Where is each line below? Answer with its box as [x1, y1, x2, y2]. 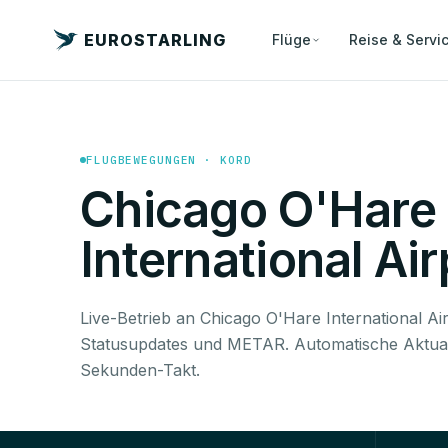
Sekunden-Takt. [80, 359, 200, 380]
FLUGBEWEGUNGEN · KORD [86, 152, 252, 167]
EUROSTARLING [84, 29, 226, 50]
